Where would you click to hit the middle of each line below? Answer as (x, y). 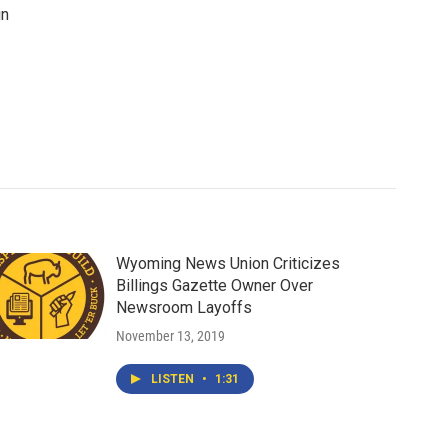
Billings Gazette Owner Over (214, 285)
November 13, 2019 (170, 336)
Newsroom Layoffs (183, 307)
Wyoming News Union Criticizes (227, 263)
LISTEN (173, 379)
